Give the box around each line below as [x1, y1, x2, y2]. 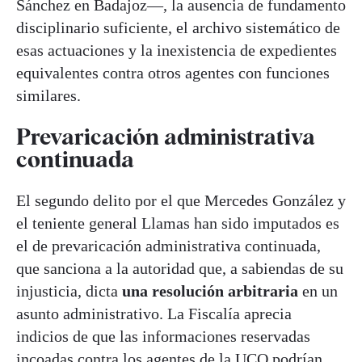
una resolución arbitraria [122, 281, 298, 300]
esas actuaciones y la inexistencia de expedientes [16, 40, 337, 59]
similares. [16, 86, 81, 104]
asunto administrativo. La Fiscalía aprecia [16, 304, 292, 322]
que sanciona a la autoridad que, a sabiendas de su [16, 259, 343, 277]
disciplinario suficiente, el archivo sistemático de [16, 18, 340, 36]
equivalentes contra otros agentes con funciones [16, 63, 330, 82]
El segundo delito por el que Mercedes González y [16, 191, 346, 209]
